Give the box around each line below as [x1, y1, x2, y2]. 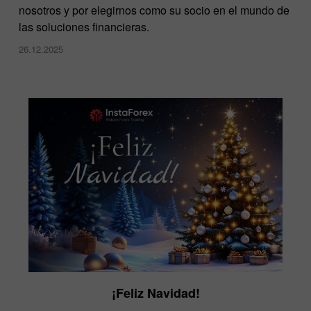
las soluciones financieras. [19, 19, 149, 35]
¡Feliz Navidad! [111, 284, 200, 303]
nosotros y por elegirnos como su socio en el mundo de [19, 2, 289, 19]
